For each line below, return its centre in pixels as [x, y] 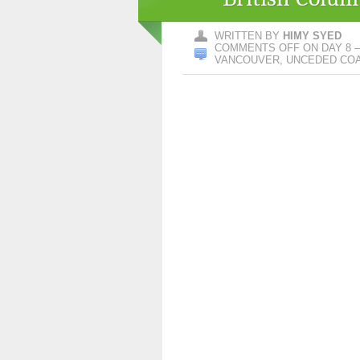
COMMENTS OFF [257, 48]
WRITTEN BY [249, 36]
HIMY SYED [312, 36]
